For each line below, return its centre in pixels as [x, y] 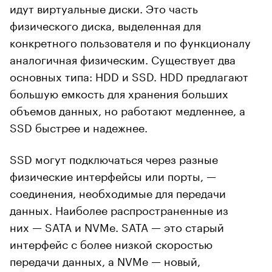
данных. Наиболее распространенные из [119, 209]
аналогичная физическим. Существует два [123, 58]
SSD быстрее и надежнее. [79, 126]
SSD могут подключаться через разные [114, 158]
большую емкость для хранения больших [119, 92]
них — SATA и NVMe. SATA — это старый [117, 226]
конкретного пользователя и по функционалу [130, 41]
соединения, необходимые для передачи [118, 192]
